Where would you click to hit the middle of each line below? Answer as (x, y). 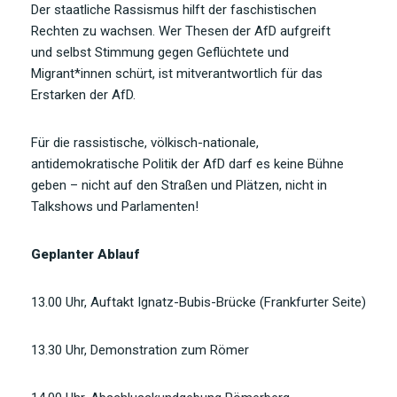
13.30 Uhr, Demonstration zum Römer (140, 350)
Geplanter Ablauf (85, 254)
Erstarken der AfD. (83, 94)
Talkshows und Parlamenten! (115, 206)
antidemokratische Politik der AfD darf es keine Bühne (187, 163)
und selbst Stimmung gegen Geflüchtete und (160, 52)
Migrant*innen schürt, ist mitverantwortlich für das (177, 73)
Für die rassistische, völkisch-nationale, (145, 142)
